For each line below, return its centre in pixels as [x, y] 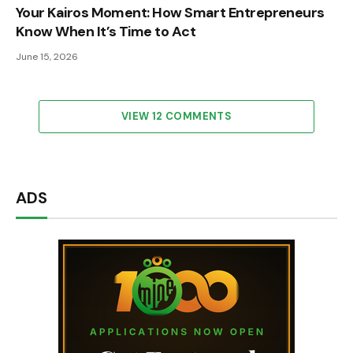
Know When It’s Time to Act [106, 31]
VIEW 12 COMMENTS [176, 116]
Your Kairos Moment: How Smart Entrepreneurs [170, 12]
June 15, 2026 [47, 56]
